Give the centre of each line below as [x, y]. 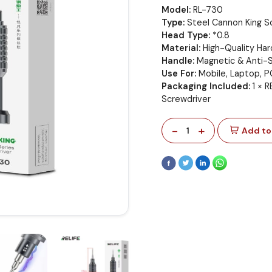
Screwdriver [186, 99]
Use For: [178, 73]
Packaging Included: [206, 86]
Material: [181, 48]
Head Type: [185, 35]
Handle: [178, 60]
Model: [176, 9]
